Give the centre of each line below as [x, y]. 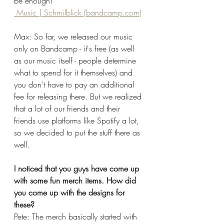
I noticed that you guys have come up [78, 168]
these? [24, 204]
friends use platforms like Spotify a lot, [78, 120]
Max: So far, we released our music [74, 36]
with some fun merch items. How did [76, 180]
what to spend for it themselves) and [74, 72]
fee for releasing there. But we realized [79, 96]
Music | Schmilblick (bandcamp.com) [79, 12]
